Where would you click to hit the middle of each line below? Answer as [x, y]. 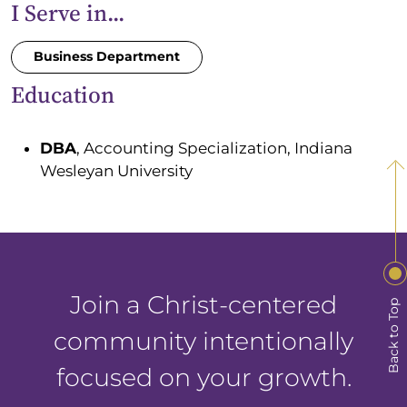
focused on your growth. [203, 377]
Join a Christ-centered [203, 304]
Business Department [107, 57]
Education [63, 94]
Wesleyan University [116, 170]
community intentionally [203, 341]
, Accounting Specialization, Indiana [214, 148]
